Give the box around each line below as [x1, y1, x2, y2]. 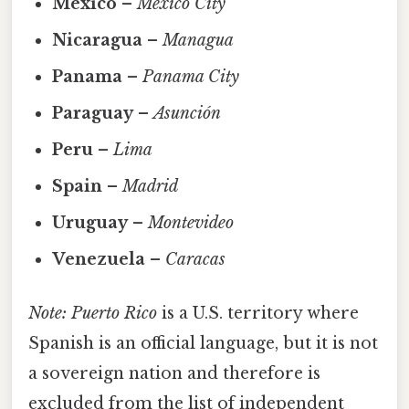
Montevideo [148, 212, 235, 233]
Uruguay [52, 212, 129, 233]
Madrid [122, 175, 179, 196]
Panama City [142, 66, 240, 87]
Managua [163, 29, 235, 50]
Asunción [153, 102, 222, 123]
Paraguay [52, 102, 134, 123]
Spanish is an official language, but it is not [28, 333, 378, 354]
